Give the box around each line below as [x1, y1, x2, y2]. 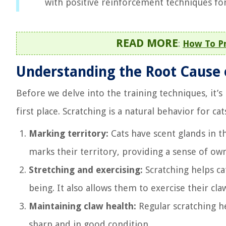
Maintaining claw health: [29, 201, 136, 211]
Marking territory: [29, 128, 108, 139]
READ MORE [116, 37, 178, 49]
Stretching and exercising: [29, 164, 143, 175]
